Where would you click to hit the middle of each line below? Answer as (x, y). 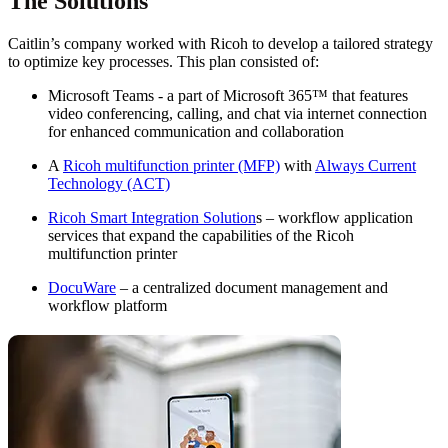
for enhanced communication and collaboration (196, 132)
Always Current (365, 166)
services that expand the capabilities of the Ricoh (201, 236)
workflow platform (107, 306)
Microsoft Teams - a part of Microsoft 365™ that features (228, 96)
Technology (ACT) (109, 184)
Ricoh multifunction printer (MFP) (171, 166)
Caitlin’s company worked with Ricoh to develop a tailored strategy (220, 44)
